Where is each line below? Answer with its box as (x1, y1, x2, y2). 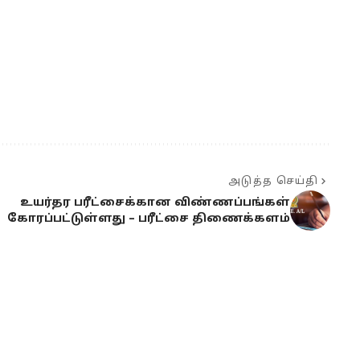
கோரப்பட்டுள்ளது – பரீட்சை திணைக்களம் (6, 212, 290, 227)
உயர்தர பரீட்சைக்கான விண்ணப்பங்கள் (19, 196, 290, 211)
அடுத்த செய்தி (228, 175, 319, 189)
